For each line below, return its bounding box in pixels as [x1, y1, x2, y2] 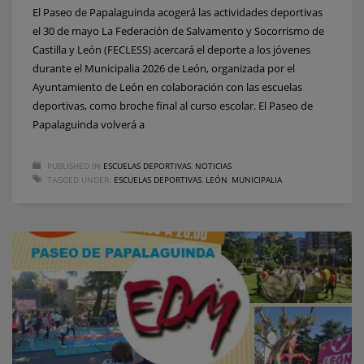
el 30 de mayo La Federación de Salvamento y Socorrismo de [32, 23, 324, 38]
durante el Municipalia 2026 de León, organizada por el [32, 60, 295, 76]
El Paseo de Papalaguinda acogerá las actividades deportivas [32, 4, 323, 19]
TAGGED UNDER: [47, 173, 111, 185]
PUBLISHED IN [47, 159, 101, 171]
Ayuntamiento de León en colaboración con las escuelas [32, 79, 302, 94]
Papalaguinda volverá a [32, 116, 145, 132]
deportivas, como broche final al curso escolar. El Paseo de [32, 97, 313, 113]
